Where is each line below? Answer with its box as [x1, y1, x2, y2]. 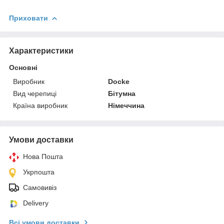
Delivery [23, 198, 48, 207]
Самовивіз [23, 183, 56, 191]
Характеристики [9, 46, 73, 55]
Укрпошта [23, 167, 54, 176]
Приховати [9, 13, 48, 22]
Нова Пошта [23, 152, 63, 160]
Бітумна [108, 89, 136, 97]
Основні [9, 63, 37, 71]
